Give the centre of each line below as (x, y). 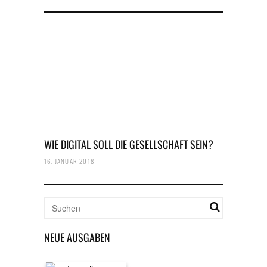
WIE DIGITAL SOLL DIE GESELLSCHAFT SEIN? (129, 144)
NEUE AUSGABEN (77, 237)
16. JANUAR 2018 (69, 161)
